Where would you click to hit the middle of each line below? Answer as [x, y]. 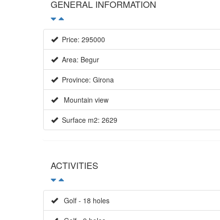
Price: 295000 [82, 39]
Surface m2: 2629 [88, 120]
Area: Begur [79, 59]
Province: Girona [86, 79]
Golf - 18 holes [84, 200]
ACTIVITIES [74, 165]
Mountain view [83, 99]
